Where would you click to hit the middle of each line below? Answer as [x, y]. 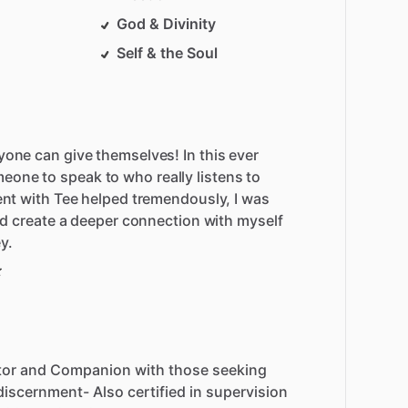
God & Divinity [167, 24]
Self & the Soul [168, 53]
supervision [247, 392]
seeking [240, 370]
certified [157, 392]
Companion [91, 370]
